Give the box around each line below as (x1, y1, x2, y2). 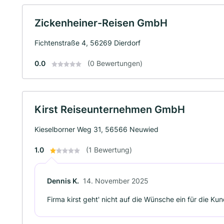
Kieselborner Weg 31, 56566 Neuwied (34, 125, 158, 133)
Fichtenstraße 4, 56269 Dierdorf (34, 38, 140, 47)
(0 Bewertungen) (87, 59, 142, 67)
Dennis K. (47, 176, 79, 185)
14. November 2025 (83, 176, 148, 185)
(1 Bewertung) (86, 145, 132, 154)
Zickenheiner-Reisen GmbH (34, 17, 167, 29)
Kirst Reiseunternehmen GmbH (34, 103, 185, 115)
